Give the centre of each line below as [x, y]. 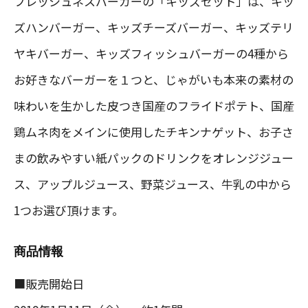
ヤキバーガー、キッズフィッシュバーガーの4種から [151, 53]
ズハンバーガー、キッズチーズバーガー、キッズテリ [154, 27]
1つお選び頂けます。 [69, 210]
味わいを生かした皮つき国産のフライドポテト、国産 [154, 105]
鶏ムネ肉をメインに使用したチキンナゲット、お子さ [154, 131]
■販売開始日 [49, 283]
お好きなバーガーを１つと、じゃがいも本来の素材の [154, 79]
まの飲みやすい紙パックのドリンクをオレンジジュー [154, 157]
